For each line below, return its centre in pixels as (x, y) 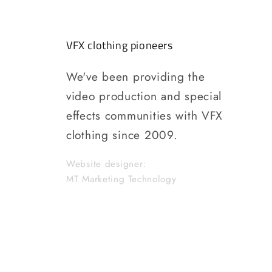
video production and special (144, 96)
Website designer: (107, 164)
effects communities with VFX (145, 116)
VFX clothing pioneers (120, 46)
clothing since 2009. (122, 135)
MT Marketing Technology (121, 179)
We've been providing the (136, 77)
